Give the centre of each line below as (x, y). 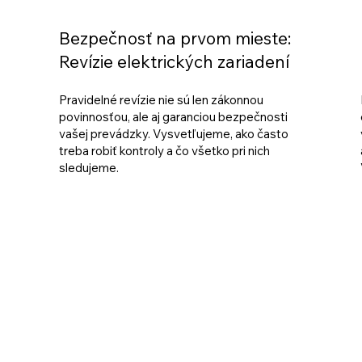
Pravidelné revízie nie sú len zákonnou (161, 99)
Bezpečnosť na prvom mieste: (175, 38)
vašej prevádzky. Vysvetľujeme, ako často (173, 133)
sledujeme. (88, 167)
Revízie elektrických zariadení (174, 62)
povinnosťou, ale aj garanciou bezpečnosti (173, 116)
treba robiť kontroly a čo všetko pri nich (164, 150)
